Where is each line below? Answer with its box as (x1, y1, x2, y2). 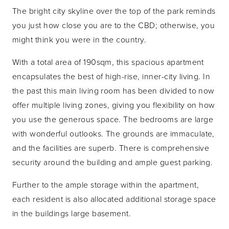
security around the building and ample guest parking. (12, 156, 213, 168)
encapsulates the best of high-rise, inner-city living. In (12, 70, 211, 82)
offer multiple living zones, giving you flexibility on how (12, 99, 215, 110)
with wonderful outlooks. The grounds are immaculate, (12, 127, 215, 139)
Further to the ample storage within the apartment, (12, 178, 199, 190)
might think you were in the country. (12, 33, 147, 45)
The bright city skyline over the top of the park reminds (12, 5, 216, 16)
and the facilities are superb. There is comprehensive (12, 142, 210, 153)
